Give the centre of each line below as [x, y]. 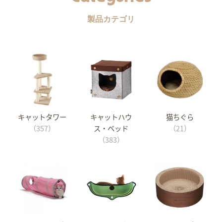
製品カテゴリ [111, 19]
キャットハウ [111, 116]
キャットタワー [42, 116]
